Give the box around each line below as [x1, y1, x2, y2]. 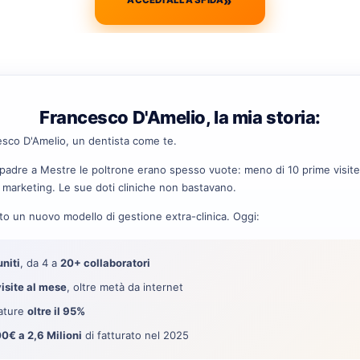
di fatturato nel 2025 [82, 328, 189, 342]
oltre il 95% [27, 304, 85, 317]
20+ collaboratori [60, 256, 150, 269]
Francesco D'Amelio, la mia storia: [39, 106, 321, 128]
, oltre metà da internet [67, 280, 183, 293]
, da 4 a [20, 256, 60, 269]
